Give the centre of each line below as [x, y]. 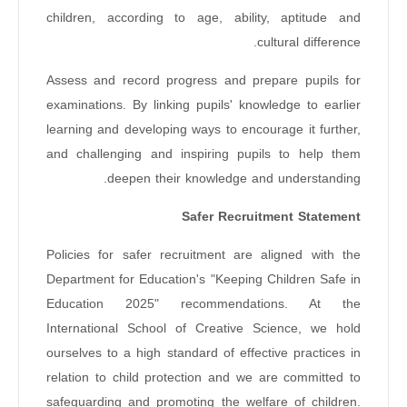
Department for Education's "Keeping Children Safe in [203, 280]
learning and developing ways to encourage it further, [203, 130]
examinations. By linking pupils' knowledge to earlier [203, 105]
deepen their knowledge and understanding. [234, 179]
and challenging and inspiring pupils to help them [203, 154]
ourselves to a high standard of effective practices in [203, 353]
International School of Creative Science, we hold [203, 329]
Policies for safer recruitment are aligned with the [203, 255]
